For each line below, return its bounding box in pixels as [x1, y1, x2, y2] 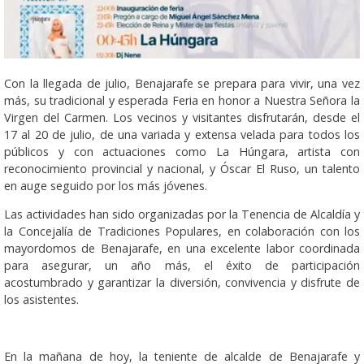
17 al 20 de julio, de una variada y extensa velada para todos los [4, 126, 360, 142]
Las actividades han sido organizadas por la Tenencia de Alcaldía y [4, 206, 360, 222]
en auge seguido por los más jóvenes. [4, 177, 207, 193]
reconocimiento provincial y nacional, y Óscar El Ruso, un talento [4, 160, 360, 176]
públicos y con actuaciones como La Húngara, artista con [4, 143, 360, 159]
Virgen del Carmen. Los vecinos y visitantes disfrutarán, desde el [4, 109, 360, 125]
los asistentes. [4, 291, 79, 307]
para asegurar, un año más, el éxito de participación [4, 257, 360, 273]
